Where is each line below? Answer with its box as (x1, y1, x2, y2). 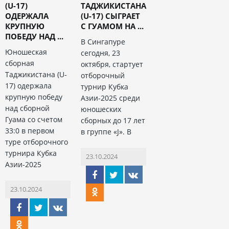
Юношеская (5, 47, 47, 57)
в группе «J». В (80, 127, 131, 137)
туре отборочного (5, 137, 68, 147)
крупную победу (5, 92, 62, 102)
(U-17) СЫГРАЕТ (80, 11, 140, 21)
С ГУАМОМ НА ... (80, 21, 144, 32)
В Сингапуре (80, 37, 125, 47)
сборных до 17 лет (80, 116, 145, 126)
